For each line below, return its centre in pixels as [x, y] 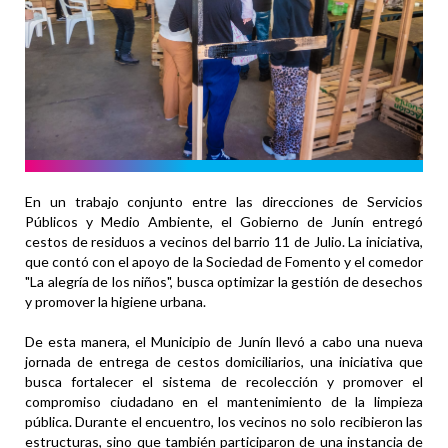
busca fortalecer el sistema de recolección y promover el [224, 382]
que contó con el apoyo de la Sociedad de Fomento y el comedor [224, 262]
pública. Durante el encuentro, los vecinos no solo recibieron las [224, 422]
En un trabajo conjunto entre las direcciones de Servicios [224, 202]
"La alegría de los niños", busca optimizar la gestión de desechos [224, 282]
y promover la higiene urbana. [115, 302]
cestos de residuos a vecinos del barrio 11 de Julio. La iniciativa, [224, 242]
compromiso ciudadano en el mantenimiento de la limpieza [224, 402]
